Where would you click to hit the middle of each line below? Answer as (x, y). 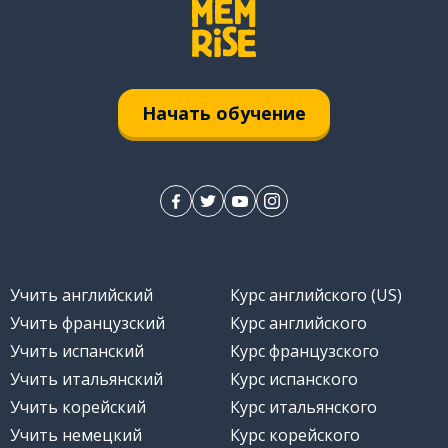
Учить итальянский (86, 379)
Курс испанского (294, 379)
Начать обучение (224, 112)
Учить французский (87, 323)
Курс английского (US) (316, 295)
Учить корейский (77, 407)
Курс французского (304, 351)
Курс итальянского (303, 407)
